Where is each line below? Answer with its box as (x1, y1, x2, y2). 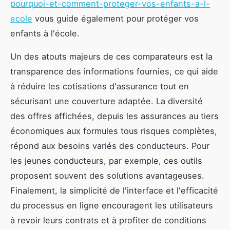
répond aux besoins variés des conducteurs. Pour (10, 140, 209, 151)
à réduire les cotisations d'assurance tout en (10, 81, 189, 91)
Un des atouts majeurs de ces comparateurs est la (10, 51, 213, 62)
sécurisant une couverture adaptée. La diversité (10, 95, 203, 106)
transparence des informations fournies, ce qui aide (10, 66, 218, 76)
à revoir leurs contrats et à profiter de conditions (10, 215, 206, 225)
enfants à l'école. (10, 28, 80, 39)
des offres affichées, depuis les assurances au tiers (10, 110, 219, 121)
